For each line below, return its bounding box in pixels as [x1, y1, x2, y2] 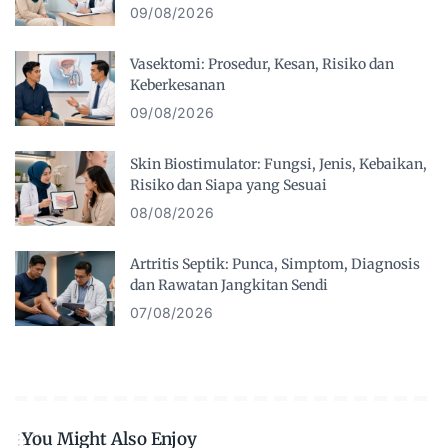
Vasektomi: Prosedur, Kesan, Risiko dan [130, 54, 394, 73]
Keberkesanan [130, 75, 225, 94]
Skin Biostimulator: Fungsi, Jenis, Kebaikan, [130, 154, 427, 173]
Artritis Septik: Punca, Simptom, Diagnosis [130, 254, 420, 273]
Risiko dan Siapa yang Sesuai [130, 175, 327, 194]
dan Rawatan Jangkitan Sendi [130, 275, 328, 294]
